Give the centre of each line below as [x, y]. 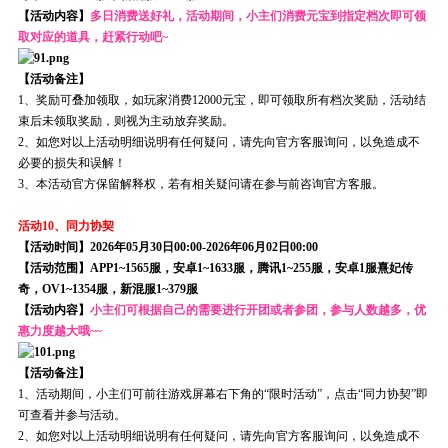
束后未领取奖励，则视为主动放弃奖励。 [125, 120]
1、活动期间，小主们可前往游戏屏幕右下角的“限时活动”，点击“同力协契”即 [222, 393]
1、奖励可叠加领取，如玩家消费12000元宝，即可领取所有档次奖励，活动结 [221, 99]
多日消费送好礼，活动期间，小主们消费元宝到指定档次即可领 [257, 15]
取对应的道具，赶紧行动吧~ [92, 36]
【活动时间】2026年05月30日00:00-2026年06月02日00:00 [167, 246]
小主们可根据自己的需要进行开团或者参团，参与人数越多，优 [257, 309]
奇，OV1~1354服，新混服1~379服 [107, 288]
